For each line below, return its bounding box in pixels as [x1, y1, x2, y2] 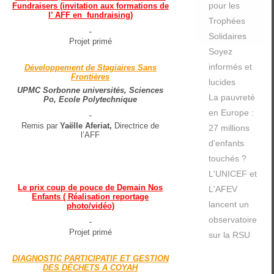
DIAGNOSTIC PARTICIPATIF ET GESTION [12, 253, 169, 263]
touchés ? [208, 154, 246, 163]
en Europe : [208, 108, 254, 117]
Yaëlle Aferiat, [57, 120, 113, 130]
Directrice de [112, 120, 160, 130]
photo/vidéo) [66, 201, 114, 210]
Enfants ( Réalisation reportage [32, 191, 149, 201]
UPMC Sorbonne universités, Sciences [17, 85, 164, 95]
